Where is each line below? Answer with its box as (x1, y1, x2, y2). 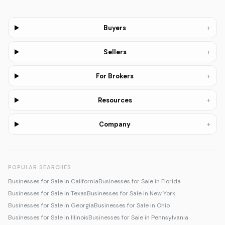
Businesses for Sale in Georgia (8, 201, 94, 210)
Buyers (103, 23, 127, 32)
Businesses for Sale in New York (87, 189, 175, 198)
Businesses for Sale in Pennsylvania (88, 213, 188, 222)
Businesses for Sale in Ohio (94, 201, 170, 210)
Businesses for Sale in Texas (8, 189, 87, 198)
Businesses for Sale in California (8, 177, 98, 186)
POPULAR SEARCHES (8, 164, 72, 171)
